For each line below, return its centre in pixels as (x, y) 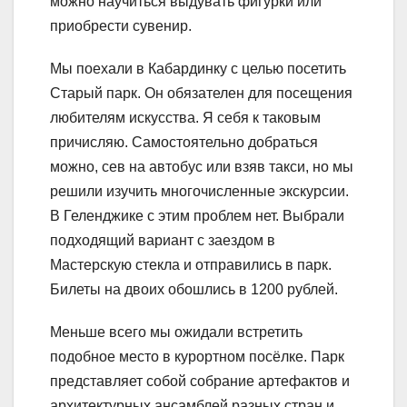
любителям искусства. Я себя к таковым (185, 117)
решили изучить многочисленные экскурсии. (199, 191)
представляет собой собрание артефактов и (200, 381)
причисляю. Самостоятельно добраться (184, 142)
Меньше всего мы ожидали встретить (176, 332)
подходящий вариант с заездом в (163, 240)
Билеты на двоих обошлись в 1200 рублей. (194, 289)
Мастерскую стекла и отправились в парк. (191, 264)
